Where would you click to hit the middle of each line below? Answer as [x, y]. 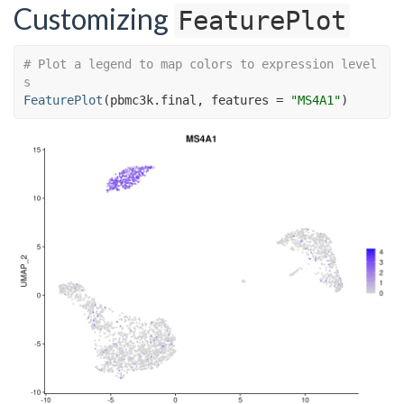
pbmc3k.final [153, 100]
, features [236, 100]
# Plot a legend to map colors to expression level [200, 64]
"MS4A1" [316, 100]
